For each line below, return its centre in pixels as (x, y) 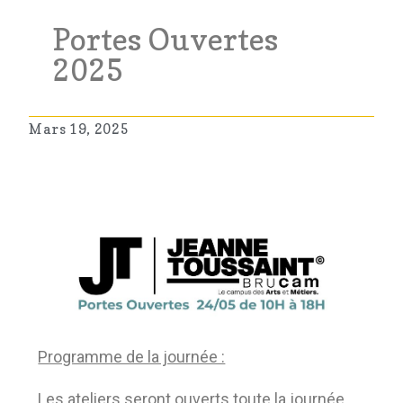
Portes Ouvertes (166, 39)
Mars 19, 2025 (79, 129)
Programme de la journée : (132, 357)
